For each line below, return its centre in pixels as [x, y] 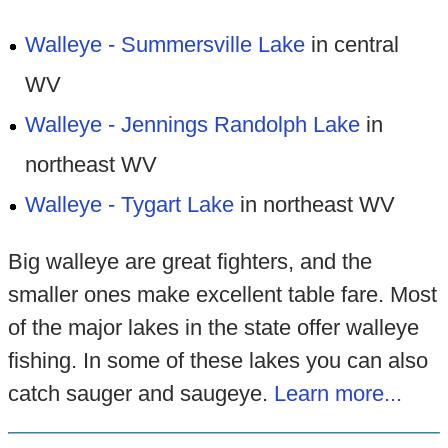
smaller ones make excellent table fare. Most [222, 294]
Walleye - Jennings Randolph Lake [193, 124]
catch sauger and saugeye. [140, 393]
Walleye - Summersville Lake [165, 44]
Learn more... [337, 393]
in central [352, 44]
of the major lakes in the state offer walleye [213, 327]
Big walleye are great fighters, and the [189, 261]
